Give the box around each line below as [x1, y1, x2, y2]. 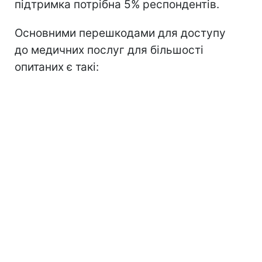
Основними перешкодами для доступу [15, 26, 226, 40]
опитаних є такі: [15, 60, 99, 74]
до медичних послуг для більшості [15, 43, 204, 57]
